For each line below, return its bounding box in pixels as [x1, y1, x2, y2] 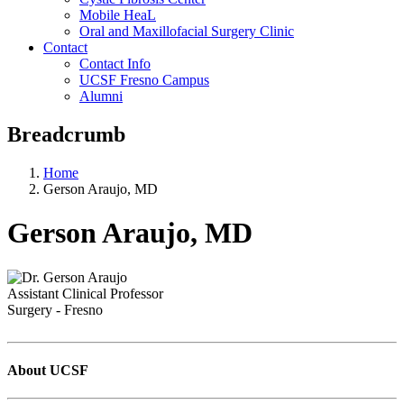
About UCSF [7, 363, 88, 379]
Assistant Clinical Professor [7, 285, 163, 301]
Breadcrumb [7, 122, 125, 146]
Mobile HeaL [79, 7, 156, 23]
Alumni [79, 88, 123, 105]
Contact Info [79, 56, 151, 72]
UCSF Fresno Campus [79, 72, 209, 88]
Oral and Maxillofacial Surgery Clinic [79, 23, 294, 40]
